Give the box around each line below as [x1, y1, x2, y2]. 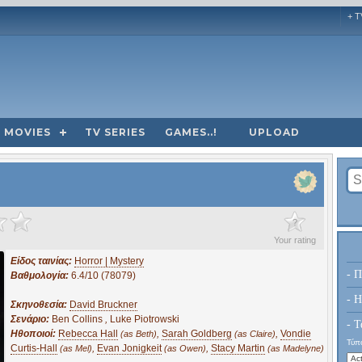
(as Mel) [60, 343, 92, 353]
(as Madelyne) [267, 343, 324, 353]
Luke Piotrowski [110, 313, 179, 325]
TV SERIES [85, 125, 145, 138]
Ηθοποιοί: [11, 327, 58, 339]
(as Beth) [120, 328, 157, 339]
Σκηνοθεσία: [11, 298, 69, 310]
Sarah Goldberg [162, 327, 232, 339]
